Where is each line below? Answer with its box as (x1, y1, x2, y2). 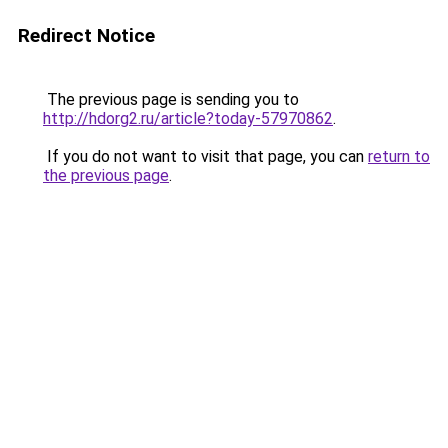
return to (368, 147, 430, 166)
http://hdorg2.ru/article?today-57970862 (43, 109, 333, 128)
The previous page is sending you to (43, 90, 299, 109)
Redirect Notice (18, 24, 155, 47)
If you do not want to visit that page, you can (43, 147, 368, 166)
